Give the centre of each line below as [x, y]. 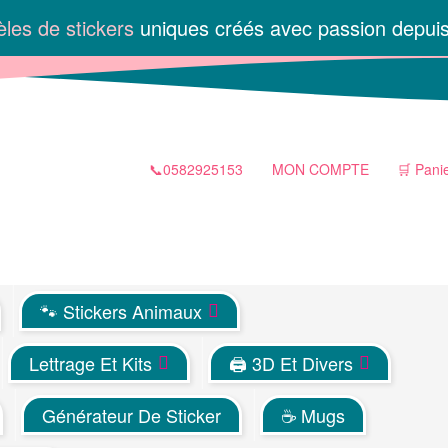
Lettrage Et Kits [91, 363]
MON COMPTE [320, 168]
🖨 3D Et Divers [291, 363]
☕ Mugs [313, 415]
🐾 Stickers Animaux [121, 311]
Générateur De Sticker [132, 415]
